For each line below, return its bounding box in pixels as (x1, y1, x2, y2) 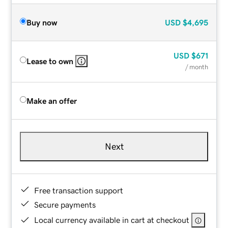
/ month (185, 63, 208, 70)
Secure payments (34, 200, 96, 209)
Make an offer (26, 96, 77, 105)
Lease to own (26, 56, 74, 65)
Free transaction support (34, 186, 124, 194)
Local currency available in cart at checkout (34, 215, 190, 224)
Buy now (26, 18, 58, 26)
